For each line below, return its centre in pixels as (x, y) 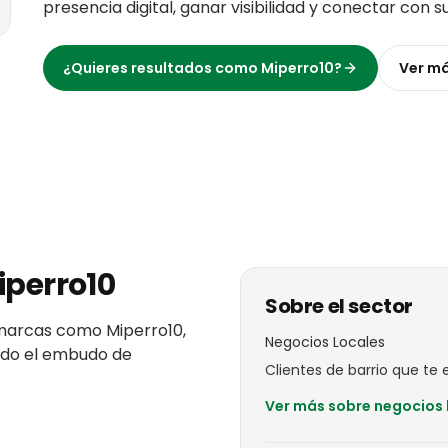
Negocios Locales (325, 342)
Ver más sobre (319, 406)
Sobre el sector (339, 306)
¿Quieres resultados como (161, 68)
